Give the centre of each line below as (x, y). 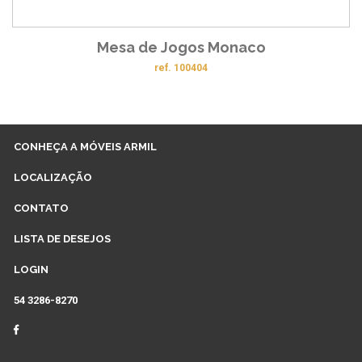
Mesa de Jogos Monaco (181, 47)
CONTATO (41, 208)
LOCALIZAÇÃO (53, 177)
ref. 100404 (181, 68)
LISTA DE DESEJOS (62, 238)
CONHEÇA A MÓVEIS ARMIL (85, 146)
